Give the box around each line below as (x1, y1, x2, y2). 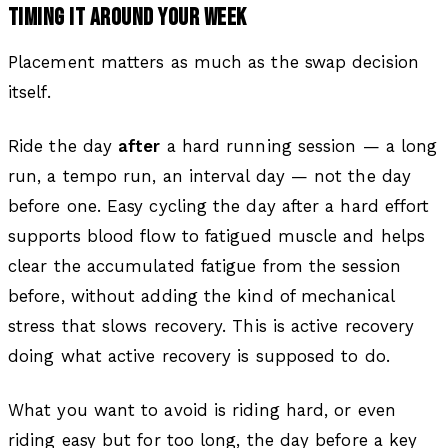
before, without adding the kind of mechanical (8, 285, 394, 306)
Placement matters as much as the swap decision (8, 51, 419, 72)
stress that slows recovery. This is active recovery (8, 315, 415, 336)
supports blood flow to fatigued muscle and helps (8, 225, 426, 246)
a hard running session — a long (160, 135, 438, 156)
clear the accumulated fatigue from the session (8, 255, 401, 276)
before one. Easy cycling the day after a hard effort (8, 195, 430, 216)
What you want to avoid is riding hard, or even (8, 399, 396, 420)
